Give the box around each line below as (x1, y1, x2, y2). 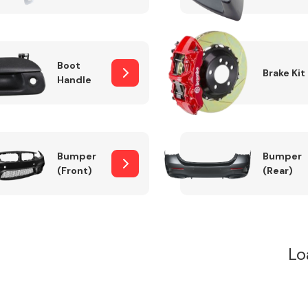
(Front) (56, 164, 92, 177)
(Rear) (262, 164, 293, 177)
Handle (56, 74, 91, 86)
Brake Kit (262, 66, 305, 79)
